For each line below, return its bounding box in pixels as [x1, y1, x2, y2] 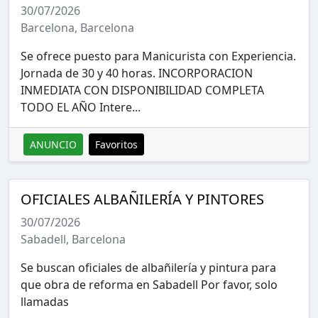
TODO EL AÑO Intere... [21, 99, 141, 115]
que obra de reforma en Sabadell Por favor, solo [21, 276, 278, 292]
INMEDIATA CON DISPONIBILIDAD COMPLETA [21, 82, 264, 98]
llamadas [21, 293, 69, 309]
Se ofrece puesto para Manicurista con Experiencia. [21, 48, 296, 64]
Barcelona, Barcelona [21, 19, 134, 35]
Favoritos [95, 137, 138, 151]
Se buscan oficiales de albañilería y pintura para [21, 259, 276, 275]
